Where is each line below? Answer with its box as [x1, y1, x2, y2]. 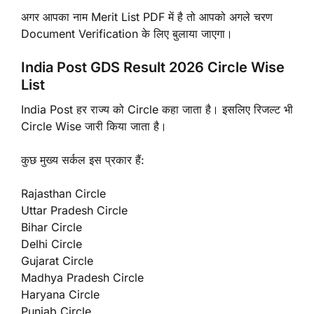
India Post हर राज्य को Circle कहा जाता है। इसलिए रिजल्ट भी [21, 102, 293, 116]
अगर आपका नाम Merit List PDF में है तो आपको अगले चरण [21, 9, 273, 24]
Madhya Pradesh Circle [21, 270, 144, 285]
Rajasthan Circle [21, 186, 106, 200]
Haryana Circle [21, 287, 100, 301]
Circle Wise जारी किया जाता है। [21, 118, 167, 133]
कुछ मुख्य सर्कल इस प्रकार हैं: [21, 152, 144, 167]
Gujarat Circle [21, 253, 93, 268]
